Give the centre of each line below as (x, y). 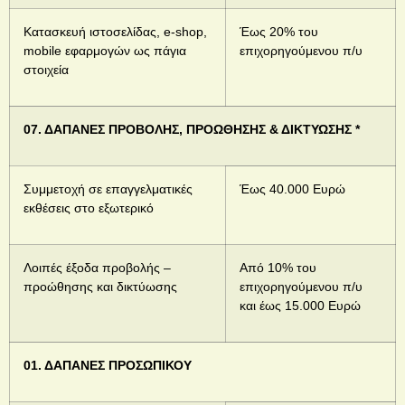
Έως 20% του (279, 32)
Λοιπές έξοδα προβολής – (97, 268)
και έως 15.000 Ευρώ (300, 306)
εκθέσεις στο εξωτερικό (89, 208)
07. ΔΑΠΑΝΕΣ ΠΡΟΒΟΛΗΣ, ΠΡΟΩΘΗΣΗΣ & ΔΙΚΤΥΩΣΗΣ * (192, 130)
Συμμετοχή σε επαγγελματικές (108, 189)
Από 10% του (278, 268)
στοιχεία (46, 70)
